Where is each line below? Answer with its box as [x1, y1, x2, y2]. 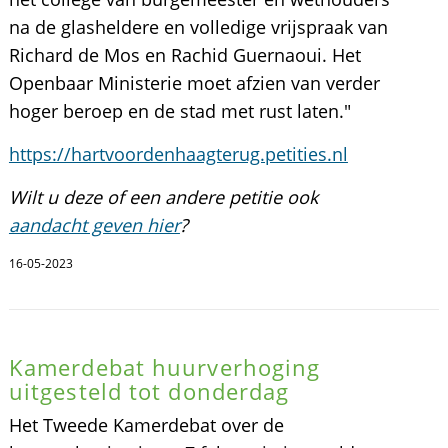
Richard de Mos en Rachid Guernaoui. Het [8, 43, 361, 67]
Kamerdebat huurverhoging [8, 352, 321, 382]
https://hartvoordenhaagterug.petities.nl [8, 142, 348, 166]
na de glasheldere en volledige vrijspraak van [8, 15, 388, 39]
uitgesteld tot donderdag [8, 376, 290, 406]
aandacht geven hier [8, 213, 180, 237]
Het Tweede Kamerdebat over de [8, 413, 284, 437]
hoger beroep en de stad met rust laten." [8, 99, 351, 123]
